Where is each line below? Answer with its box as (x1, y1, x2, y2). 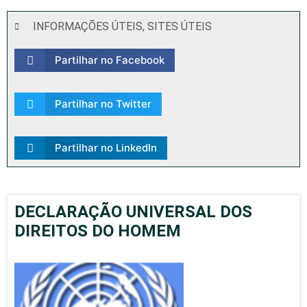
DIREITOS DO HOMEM (14, 221, 181, 241)
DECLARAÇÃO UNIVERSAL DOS (14, 202, 252, 221)
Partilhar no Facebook (54, 53, 164, 66)
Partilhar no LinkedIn (54, 141, 157, 154)
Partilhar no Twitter (54, 97, 151, 110)
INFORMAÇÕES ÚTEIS (33, 20, 143, 33)
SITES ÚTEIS (147, 20, 212, 33)
